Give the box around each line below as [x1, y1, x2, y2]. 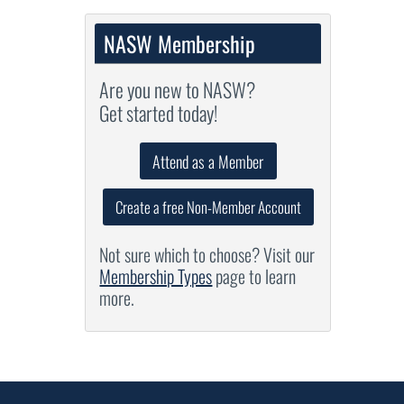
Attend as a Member [152, 149, 264, 173]
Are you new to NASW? [99, 74, 256, 104]
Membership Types [99, 262, 213, 289]
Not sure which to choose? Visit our [99, 240, 316, 268]
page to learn [212, 262, 297, 289]
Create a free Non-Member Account [115, 195, 301, 218]
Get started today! [99, 97, 218, 127]
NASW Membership [104, 26, 256, 60]
